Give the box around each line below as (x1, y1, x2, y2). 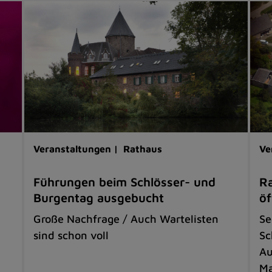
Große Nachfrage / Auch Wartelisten (33, 212, 219, 226)
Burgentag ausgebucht (33, 191, 165, 205)
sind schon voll (33, 229, 109, 242)
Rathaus (123, 143, 163, 155)
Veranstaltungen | (33, 143, 121, 155)
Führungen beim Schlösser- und (33, 175, 216, 189)
